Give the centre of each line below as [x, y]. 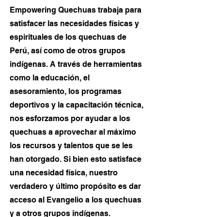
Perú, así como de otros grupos [68, 51]
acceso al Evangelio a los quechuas [76, 200]
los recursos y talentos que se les [71, 146]
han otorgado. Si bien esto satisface [76, 159]
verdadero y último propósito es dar [75, 186]
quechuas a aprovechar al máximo [73, 132]
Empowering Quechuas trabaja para [76, 10]
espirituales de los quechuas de [68, 37]
